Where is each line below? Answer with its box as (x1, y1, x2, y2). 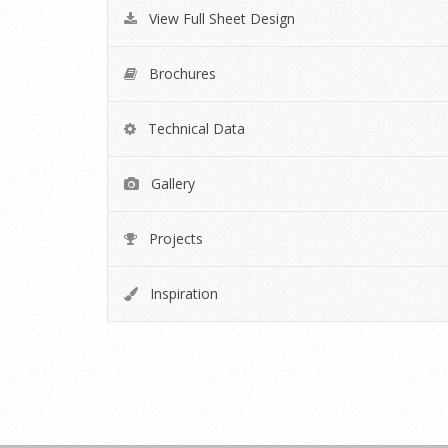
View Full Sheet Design (145, 9, 295, 29)
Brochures (145, 64, 216, 84)
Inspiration (146, 284, 218, 304)
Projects (145, 229, 203, 249)
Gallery (147, 174, 195, 194)
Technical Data (144, 119, 245, 139)
